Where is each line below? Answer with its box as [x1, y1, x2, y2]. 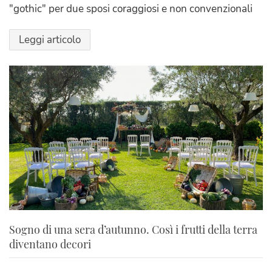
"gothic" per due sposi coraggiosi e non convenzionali [9, 1, 253, 16]
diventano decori [9, 237, 91, 252]
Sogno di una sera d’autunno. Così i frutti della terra [9, 222, 257, 237]
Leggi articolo [19, 32, 81, 47]
